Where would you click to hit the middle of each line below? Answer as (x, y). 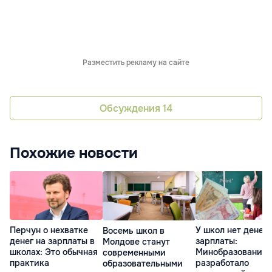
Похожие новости (74, 153)
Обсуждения (131, 108)
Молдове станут (136, 241)
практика (29, 263)
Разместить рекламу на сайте (136, 63)
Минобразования (231, 252)
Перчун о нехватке (49, 230)
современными (134, 252)
